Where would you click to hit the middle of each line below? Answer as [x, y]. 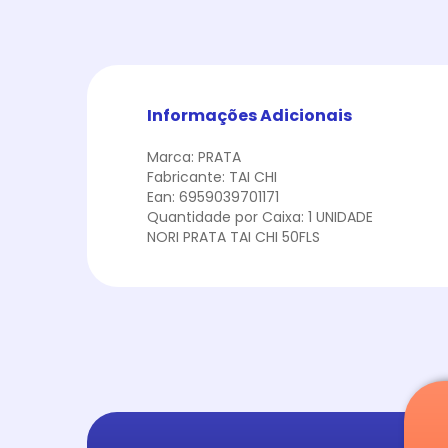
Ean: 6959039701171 [213, 197]
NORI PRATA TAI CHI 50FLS [233, 237]
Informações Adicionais [249, 115]
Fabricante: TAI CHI [212, 177]
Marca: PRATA [194, 157]
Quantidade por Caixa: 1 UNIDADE [260, 217]
